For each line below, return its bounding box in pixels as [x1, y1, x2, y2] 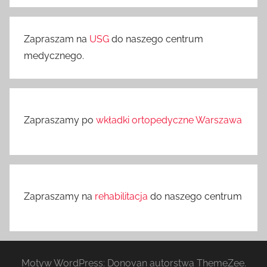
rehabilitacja [95, 190, 148, 202]
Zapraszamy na [24, 190, 95, 202]
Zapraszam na [24, 33, 89, 45]
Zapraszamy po [24, 114, 96, 126]
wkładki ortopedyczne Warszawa [96, 114, 242, 126]
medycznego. [24, 49, 84, 61]
